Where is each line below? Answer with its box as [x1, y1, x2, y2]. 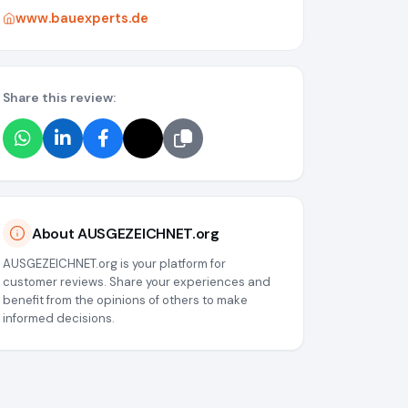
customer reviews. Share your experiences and [3, 274, 270, 291]
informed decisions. [3, 311, 115, 327]
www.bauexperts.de [15, 9, 148, 28]
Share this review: [3, 89, 116, 107]
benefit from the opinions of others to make [3, 292, 248, 309]
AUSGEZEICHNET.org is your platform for [3, 256, 226, 272]
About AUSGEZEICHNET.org [32, 223, 219, 243]
